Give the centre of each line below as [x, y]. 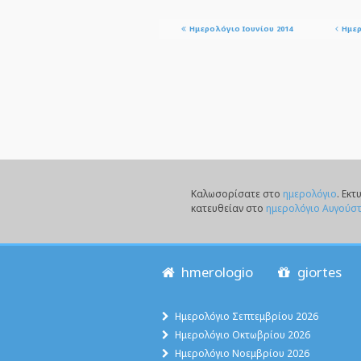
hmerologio [215, 272]
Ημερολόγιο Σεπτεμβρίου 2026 [246, 316]
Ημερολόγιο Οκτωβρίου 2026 [242, 334]
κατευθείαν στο [228, 208]
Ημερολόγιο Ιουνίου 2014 [241, 28]
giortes [317, 272]
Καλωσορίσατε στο [237, 193]
